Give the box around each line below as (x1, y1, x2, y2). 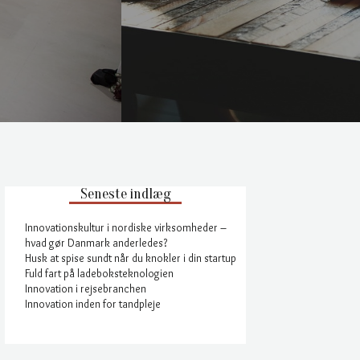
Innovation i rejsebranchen (25, 282, 146, 295)
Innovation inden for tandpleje (25, 297, 161, 310)
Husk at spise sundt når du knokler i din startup (25, 252, 236, 264)
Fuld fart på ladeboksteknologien (25, 267, 174, 280)
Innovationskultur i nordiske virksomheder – (25, 221, 227, 234)
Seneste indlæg (80, 186, 171, 202)
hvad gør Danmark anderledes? (25, 236, 167, 249)
